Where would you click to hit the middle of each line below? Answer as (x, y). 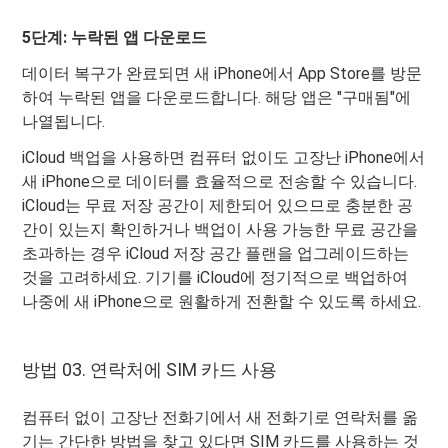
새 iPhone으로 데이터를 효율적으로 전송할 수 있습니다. (220, 182)
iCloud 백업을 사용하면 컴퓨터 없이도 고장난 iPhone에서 (224, 158)
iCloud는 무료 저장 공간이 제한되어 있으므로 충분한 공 (218, 206)
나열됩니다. (64, 122)
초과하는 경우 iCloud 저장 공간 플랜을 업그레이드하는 (216, 254)
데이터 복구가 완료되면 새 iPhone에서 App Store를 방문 (222, 74)
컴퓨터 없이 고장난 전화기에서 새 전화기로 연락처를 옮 (220, 418)
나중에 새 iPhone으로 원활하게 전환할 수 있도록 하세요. (222, 302)
